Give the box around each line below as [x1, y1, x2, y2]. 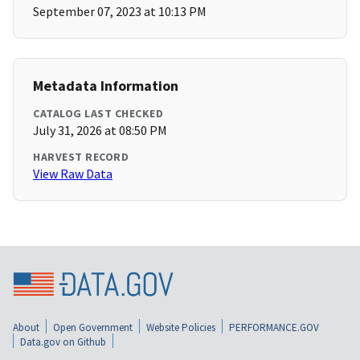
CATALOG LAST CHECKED [33, 106, 163, 121]
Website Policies [146, 320, 215, 334]
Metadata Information [33, 76, 178, 96]
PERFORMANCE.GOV [229, 320, 319, 334]
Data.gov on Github [20, 334, 106, 349]
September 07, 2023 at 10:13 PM [33, 3, 207, 20]
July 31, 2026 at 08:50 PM [33, 122, 167, 139]
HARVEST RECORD [33, 149, 129, 165]
